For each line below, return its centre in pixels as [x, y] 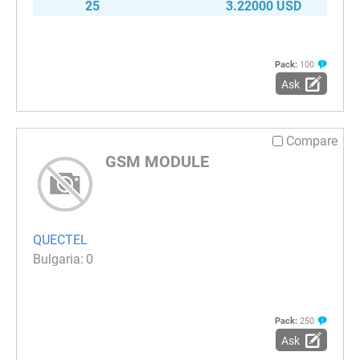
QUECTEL [60, 240]
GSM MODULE [157, 161]
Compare [312, 141]
